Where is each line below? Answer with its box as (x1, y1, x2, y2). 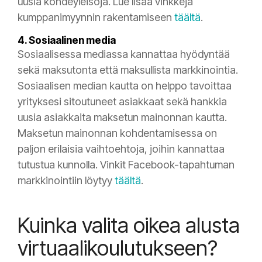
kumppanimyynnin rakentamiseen (18, 11, 174, 24)
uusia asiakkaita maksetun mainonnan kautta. (18, 111, 227, 124)
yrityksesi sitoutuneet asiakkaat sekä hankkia (18, 95, 227, 108)
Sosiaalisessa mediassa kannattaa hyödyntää (18, 48, 230, 61)
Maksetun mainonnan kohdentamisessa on (18, 127, 217, 140)
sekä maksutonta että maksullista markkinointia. (18, 64, 238, 77)
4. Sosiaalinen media (18, 35, 116, 47)
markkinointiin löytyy (18, 174, 115, 187)
